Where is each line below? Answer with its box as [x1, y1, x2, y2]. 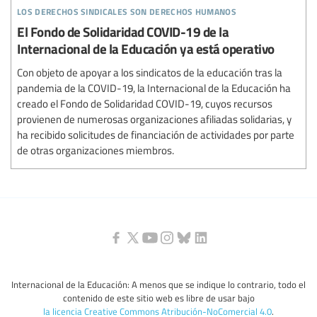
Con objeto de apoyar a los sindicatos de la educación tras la [17, 65, 282, 79]
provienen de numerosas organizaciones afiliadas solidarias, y [17, 112, 292, 126]
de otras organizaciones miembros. [17, 143, 174, 157]
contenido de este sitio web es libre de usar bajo [62, 291, 255, 304]
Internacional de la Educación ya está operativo [17, 39, 275, 58]
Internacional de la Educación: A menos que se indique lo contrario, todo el [11, 277, 306, 291]
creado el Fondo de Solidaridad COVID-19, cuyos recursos [17, 96, 272, 110]
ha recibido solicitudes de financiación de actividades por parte [17, 127, 294, 142]
